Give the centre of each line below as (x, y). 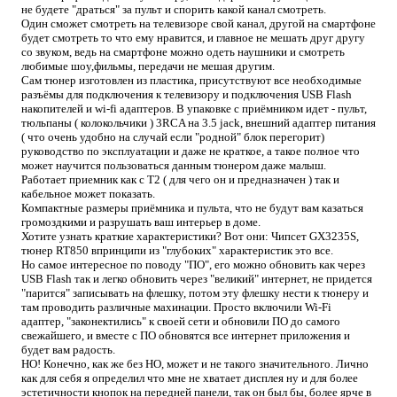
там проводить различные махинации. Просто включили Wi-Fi (176, 307)
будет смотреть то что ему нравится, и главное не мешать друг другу (193, 38)
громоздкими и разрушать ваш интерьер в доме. (142, 222)
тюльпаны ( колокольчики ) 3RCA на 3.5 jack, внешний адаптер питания (198, 123)
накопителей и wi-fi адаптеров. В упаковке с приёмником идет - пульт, (194, 109)
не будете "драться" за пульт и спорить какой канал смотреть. (175, 10)
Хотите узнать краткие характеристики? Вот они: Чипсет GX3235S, (190, 237)
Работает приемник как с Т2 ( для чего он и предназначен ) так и (180, 180)
